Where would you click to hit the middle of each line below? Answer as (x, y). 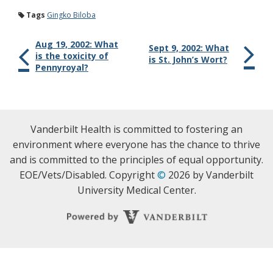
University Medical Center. (136, 190)
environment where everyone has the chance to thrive (136, 144)
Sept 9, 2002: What (189, 48)
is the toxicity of (72, 56)
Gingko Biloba (71, 15)
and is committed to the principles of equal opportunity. (136, 160)
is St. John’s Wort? (188, 59)
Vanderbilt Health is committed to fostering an (136, 129)
